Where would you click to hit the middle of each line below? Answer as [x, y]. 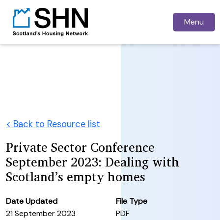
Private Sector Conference [80, 147]
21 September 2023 [41, 213]
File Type [132, 201]
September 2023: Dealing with [93, 162]
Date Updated [32, 201]
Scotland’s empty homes [76, 176]
